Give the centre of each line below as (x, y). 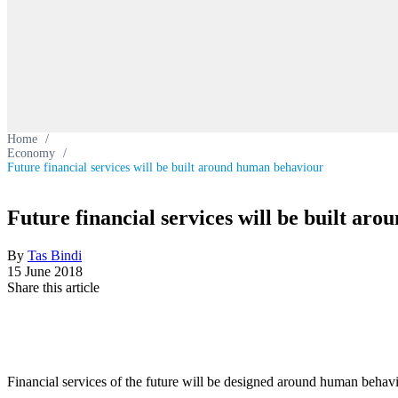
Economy (31, 153)
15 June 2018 (45, 271)
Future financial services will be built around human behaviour (165, 167)
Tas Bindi (55, 255)
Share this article (53, 287)
